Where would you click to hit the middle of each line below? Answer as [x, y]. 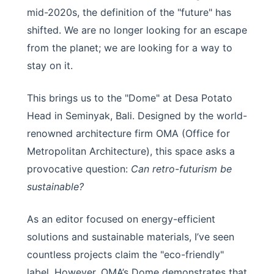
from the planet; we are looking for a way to [130, 48]
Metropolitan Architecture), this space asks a [131, 151]
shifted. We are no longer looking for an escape [137, 30]
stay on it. [50, 65]
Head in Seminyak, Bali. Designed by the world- [137, 116]
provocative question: [79, 169]
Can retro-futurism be [181, 169]
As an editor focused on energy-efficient [121, 219]
